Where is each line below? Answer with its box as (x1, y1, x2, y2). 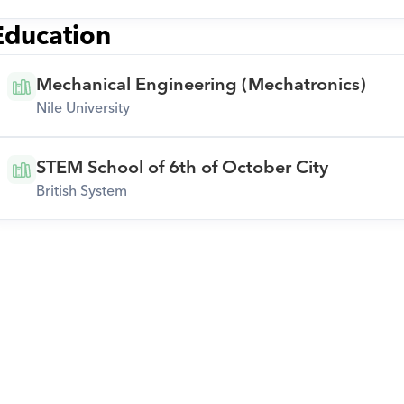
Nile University (35, 96, 130, 121)
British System (35, 179, 127, 204)
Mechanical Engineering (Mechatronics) (35, 69, 366, 100)
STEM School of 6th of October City (35, 152, 328, 183)
